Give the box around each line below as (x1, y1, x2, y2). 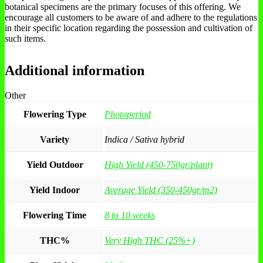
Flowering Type (23, 109, 86, 119)
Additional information (5, 62, 144, 78)
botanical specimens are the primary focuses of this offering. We (5, 1, 241, 12)
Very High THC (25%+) (104, 235, 195, 245)
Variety (40, 134, 69, 144)
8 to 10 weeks (104, 210, 155, 220)
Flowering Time (23, 210, 86, 220)
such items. (5, 33, 46, 43)
